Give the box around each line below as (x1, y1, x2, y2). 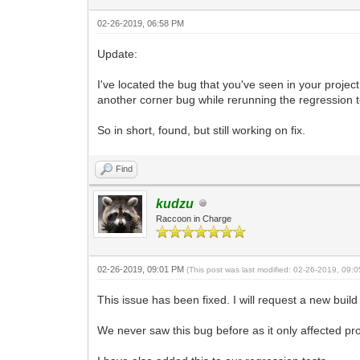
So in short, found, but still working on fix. (97, 123, 306, 137)
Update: (97, 47, 138, 60)
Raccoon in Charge (156, 213, 232, 223)
